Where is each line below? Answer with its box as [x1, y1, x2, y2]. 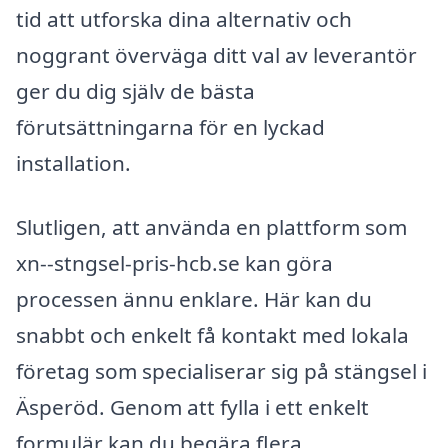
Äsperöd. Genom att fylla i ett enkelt [16, 392, 369, 421]
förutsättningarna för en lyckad [16, 112, 325, 141]
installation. [16, 148, 131, 177]
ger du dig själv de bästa [16, 76, 255, 105]
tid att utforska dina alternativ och [16, 4, 352, 33]
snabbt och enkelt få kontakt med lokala [16, 320, 409, 349]
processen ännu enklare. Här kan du [16, 284, 372, 313]
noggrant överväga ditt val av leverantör [16, 40, 417, 69]
